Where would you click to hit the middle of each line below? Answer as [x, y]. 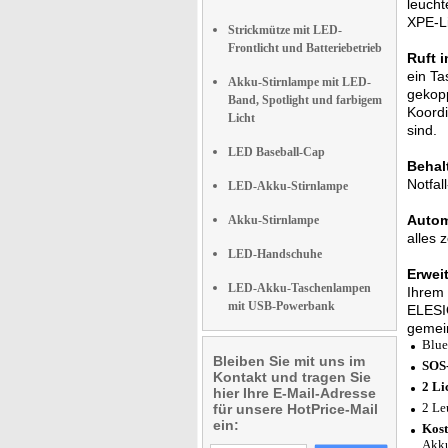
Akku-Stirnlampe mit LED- [299, 82]
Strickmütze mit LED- [285, 30]
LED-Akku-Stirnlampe [288, 186]
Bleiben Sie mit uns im [289, 361]
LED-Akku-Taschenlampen [299, 288]
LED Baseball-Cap [276, 152]
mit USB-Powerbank [281, 306]
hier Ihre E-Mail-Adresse [294, 393]
